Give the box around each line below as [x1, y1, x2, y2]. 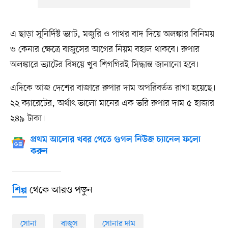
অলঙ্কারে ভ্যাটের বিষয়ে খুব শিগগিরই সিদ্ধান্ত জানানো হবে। [10, 59, 199, 71]
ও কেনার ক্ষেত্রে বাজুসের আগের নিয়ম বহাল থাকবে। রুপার [10, 43, 199, 56]
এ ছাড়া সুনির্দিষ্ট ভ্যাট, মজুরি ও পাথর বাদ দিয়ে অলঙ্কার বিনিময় [10, 28, 214, 41]
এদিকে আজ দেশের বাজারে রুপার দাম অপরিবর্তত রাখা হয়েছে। [10, 82, 216, 95]
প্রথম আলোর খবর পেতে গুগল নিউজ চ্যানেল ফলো [30, 135, 201, 146]
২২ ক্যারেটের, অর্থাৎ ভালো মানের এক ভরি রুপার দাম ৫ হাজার [10, 97, 214, 110]
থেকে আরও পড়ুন [26, 184, 93, 197]
